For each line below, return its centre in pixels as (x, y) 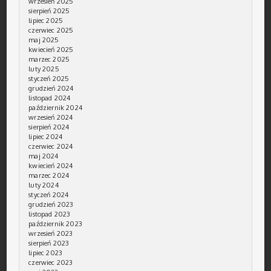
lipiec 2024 (46, 137)
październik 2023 (55, 224)
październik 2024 (55, 108)
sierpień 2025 (49, 11)
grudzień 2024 (51, 89)
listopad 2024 (50, 98)
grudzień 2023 (51, 205)
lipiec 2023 (46, 253)
